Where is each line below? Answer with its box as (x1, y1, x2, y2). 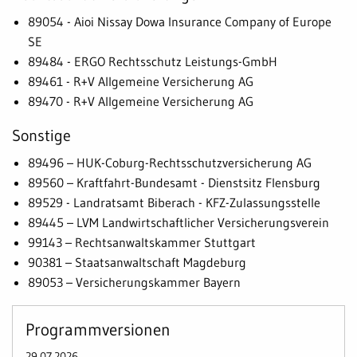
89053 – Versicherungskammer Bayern (28, 273, 245, 290)
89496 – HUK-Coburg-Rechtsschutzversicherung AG (28, 154, 316, 171)
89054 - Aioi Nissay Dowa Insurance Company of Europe (28, 13, 331, 29)
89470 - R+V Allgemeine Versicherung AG (28, 92, 258, 109)
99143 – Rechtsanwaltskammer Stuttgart (28, 233, 261, 250)
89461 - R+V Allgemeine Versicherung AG (28, 73, 258, 89)
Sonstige (12, 125, 77, 145)
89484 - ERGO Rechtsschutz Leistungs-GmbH (28, 53, 282, 69)
